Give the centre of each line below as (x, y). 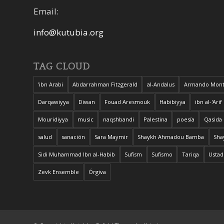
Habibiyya (172, 101)
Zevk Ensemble (58, 171)
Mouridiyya (53, 119)
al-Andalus (161, 84)
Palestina (155, 119)
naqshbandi (118, 119)
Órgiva (97, 171)
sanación (73, 136)
